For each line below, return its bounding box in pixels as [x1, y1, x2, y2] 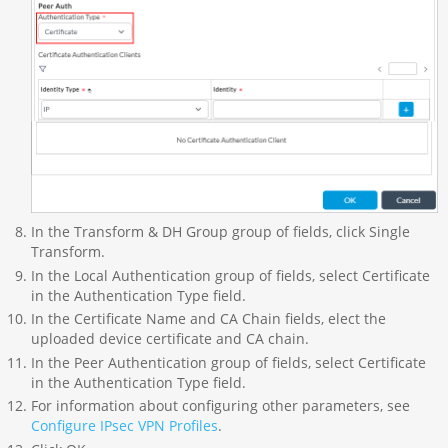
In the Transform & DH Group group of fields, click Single [30, 222, 410, 242]
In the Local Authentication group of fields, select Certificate [30, 265, 430, 285]
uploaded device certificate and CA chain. [30, 329, 309, 349]
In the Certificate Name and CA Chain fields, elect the [30, 309, 386, 329]
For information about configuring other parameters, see [30, 396, 410, 416]
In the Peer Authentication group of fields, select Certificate [30, 352, 426, 372]
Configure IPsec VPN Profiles [30, 416, 218, 436]
